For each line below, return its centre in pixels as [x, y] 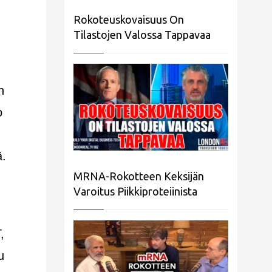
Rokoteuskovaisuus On [129, 19]
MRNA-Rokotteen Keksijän [139, 176]
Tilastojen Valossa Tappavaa [142, 34]
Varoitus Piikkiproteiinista [135, 192]
